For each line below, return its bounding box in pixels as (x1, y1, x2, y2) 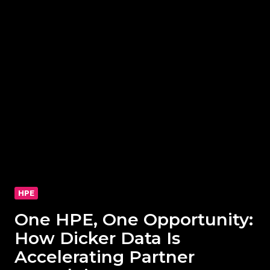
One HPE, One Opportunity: (14, 209, 253, 230)
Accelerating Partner (14, 246, 195, 268)
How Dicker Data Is (14, 228, 180, 249)
